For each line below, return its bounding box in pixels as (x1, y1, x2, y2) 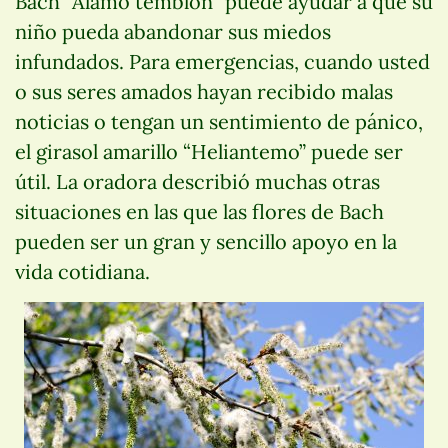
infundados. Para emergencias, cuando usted (15, 48, 430, 74)
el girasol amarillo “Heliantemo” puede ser (15, 138, 403, 164)
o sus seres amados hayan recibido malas (15, 78, 393, 104)
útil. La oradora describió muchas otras (15, 168, 380, 194)
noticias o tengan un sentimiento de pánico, (15, 108, 423, 134)
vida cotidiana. (15, 258, 150, 284)
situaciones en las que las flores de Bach (15, 198, 384, 224)
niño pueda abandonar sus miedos (15, 18, 331, 44)
